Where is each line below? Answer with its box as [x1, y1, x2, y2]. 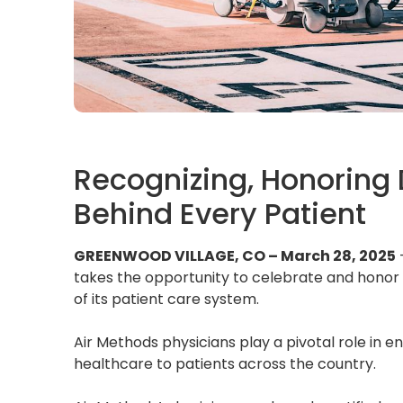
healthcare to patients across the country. [74, 353, 376, 374]
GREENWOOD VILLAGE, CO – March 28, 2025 [74, 245, 396, 266]
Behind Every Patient [74, 193, 366, 234]
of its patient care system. [74, 288, 259, 309]
